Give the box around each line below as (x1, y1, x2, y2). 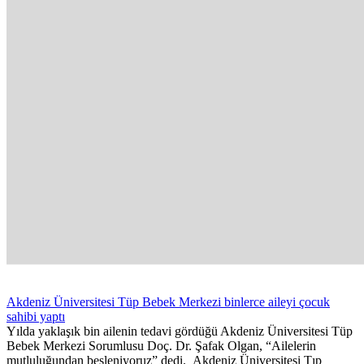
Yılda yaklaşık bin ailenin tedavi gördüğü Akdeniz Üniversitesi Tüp (6, 323, 353, 338)
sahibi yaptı (6, 309, 65, 323)
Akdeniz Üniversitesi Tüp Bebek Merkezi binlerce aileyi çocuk (6, 294, 330, 309)
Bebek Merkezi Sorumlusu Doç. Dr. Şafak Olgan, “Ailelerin (6, 338, 316, 353)
